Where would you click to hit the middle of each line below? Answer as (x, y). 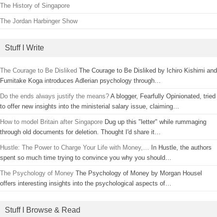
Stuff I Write (24, 47)
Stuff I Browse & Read (43, 210)
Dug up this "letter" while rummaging (155, 122)
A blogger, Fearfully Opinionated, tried (162, 96)
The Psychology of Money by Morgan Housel (138, 173)
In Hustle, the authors (180, 147)
